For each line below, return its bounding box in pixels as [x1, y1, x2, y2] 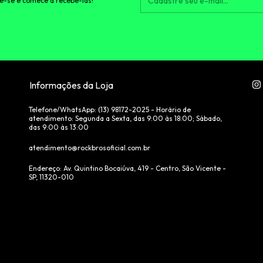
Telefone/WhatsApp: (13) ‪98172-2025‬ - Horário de [29, 104, 191, 114]
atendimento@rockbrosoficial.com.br [29, 143, 150, 152]
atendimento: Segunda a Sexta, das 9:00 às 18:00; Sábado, [29, 113, 222, 123]
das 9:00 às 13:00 [29, 122, 89, 131]
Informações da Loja [29, 79, 113, 91]
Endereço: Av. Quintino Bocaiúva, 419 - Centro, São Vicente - [29, 163, 226, 173]
